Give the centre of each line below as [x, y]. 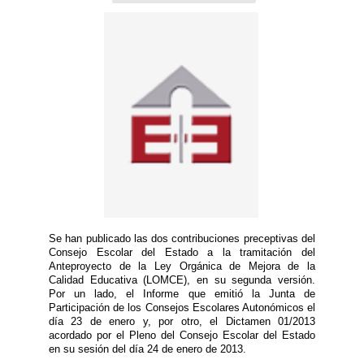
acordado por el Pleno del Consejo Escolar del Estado [182, 335]
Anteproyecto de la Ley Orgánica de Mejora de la [182, 266]
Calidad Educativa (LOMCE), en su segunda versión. [182, 279]
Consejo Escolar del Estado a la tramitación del [182, 252]
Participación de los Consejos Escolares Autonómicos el [182, 307]
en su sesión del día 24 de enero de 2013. [147, 349]
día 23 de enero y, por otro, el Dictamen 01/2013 [182, 321]
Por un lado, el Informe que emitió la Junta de [182, 293]
